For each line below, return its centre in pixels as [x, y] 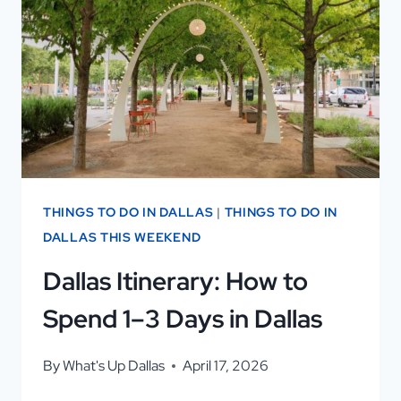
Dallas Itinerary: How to [175, 281]
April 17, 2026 [226, 366]
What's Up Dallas [114, 366]
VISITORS [169, 60]
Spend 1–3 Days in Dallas [183, 319]
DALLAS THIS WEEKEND [122, 237]
